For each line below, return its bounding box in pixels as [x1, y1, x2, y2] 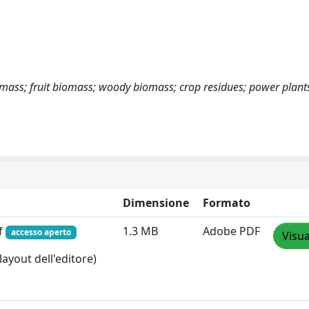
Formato [203, 195, 250, 210]
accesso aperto [10, 226, 71, 238]
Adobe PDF [203, 223, 260, 239]
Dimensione [123, 195, 189, 210]
